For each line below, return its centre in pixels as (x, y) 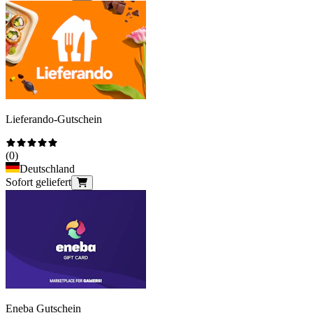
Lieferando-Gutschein (54, 119)
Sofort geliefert (38, 182)
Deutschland (47, 168)
